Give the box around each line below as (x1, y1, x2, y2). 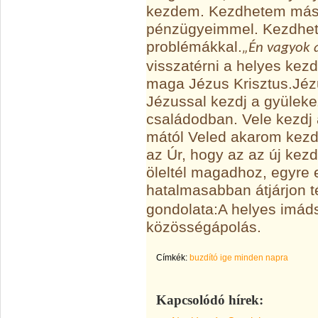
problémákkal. (146, 38, 242, 55)
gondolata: (146, 201, 218, 218)
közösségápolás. (146, 219, 261, 236)
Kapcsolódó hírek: (156, 292, 263, 307)
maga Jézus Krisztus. (146, 75, 292, 92)
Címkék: (156, 253, 187, 263)
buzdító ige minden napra (190, 253, 288, 263)
